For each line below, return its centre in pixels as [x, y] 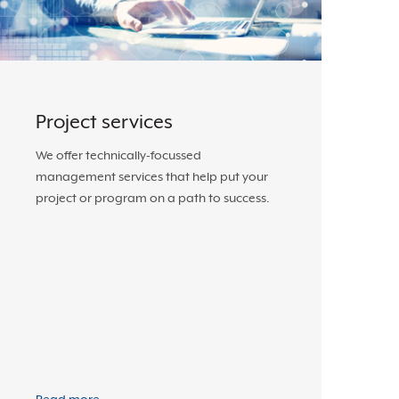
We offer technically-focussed [118, 155]
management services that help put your [152, 176]
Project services [104, 122]
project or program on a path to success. [153, 198]
